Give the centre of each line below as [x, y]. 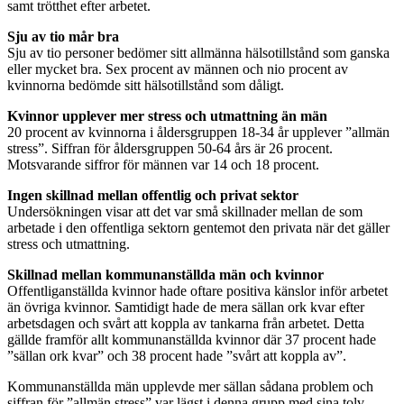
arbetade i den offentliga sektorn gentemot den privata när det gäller [198, 227]
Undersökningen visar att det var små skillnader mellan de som [185, 211]
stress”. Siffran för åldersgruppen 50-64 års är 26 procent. [170, 148]
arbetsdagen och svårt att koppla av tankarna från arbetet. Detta [186, 323]
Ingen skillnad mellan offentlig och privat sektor [153, 195]
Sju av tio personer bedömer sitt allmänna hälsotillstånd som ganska [198, 52]
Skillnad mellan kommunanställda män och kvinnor [165, 274]
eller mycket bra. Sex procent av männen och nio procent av [178, 69]
